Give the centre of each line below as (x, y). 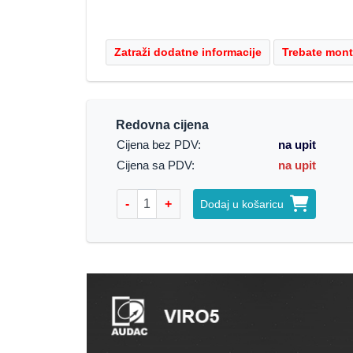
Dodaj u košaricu (245, 204)
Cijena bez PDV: (158, 145)
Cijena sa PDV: (155, 165)
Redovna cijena (162, 125)
